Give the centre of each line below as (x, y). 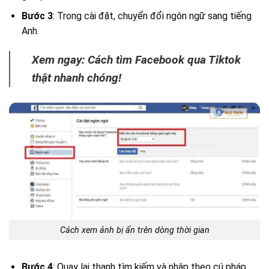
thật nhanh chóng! (77, 78)
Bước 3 (37, 16)
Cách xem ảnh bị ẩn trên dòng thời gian (134, 230)
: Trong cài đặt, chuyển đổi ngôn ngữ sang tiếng (152, 16)
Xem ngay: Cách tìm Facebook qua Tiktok (136, 60)
